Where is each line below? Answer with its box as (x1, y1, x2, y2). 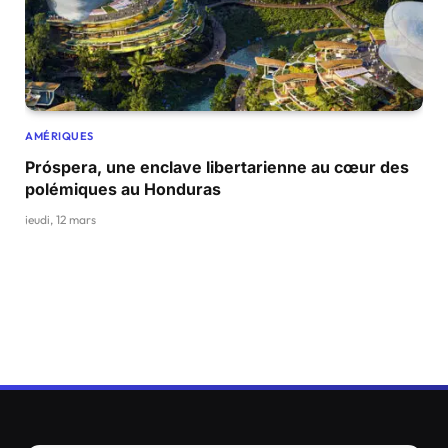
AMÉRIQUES (25, 128, 94, 143)
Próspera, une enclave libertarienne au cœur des (25, 156, 409, 177)
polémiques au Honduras (25, 178, 221, 199)
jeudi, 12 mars (25, 211, 96, 227)
